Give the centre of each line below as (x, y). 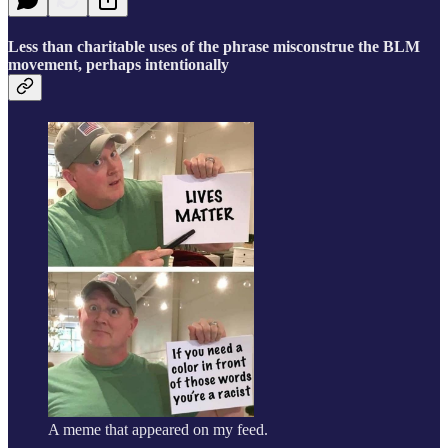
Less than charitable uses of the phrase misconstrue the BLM (214, 46)
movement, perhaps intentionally (118, 64)
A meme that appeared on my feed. (158, 430)
